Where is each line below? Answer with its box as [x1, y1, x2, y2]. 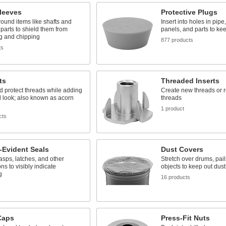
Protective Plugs [160, 8, 217, 16]
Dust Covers [160, 145, 203, 153]
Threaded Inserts [160, 77, 219, 85]
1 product [160, 105, 184, 111]
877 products [160, 37, 193, 43]
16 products [160, 174, 190, 180]
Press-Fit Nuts [160, 214, 210, 222]
